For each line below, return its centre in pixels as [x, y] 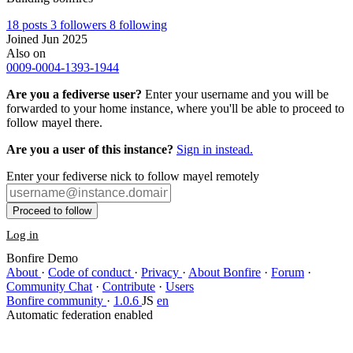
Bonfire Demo [42, 258]
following [143, 25]
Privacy [162, 272]
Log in [22, 235]
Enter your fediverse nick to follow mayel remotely [133, 176]
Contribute [129, 286]
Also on [26, 53]
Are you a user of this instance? [90, 149]
